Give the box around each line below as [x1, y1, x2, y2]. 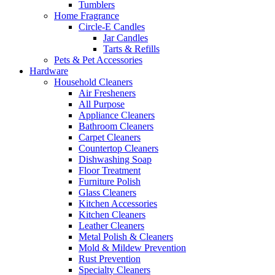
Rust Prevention [79, 253, 141, 264]
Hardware [29, 65, 68, 76]
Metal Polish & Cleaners [79, 231, 173, 242]
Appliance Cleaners [79, 109, 155, 120]
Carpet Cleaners [79, 131, 141, 142]
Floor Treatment [79, 165, 141, 176]
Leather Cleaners [79, 220, 144, 231]
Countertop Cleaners [79, 142, 158, 153]
